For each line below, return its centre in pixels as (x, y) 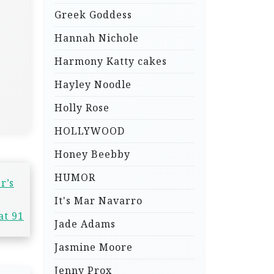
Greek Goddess (93, 15)
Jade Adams (85, 224)
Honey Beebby (92, 154)
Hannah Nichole (97, 38)
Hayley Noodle (93, 85)
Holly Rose (82, 108)
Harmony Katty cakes (111, 61)
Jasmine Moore (94, 247)
